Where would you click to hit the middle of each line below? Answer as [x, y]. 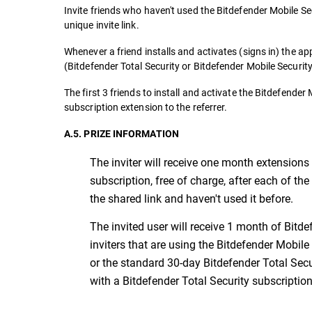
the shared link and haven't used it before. [192, 198]
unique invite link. [102, 25]
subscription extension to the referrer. [146, 107]
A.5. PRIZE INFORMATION [122, 134]
